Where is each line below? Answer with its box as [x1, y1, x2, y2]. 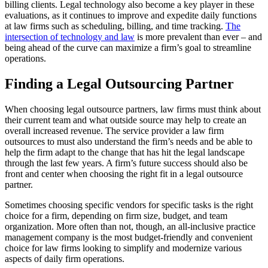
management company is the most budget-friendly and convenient [5, 232, 252, 243]
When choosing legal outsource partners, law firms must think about [5, 104, 261, 115]
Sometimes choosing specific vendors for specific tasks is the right [5, 200, 253, 211]
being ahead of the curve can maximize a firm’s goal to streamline [5, 42, 251, 53]
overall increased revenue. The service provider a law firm [5, 126, 224, 136]
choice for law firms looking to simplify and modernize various [5, 243, 242, 254]
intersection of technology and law [5, 32, 135, 42]
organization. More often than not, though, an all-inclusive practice [5, 221, 255, 232]
